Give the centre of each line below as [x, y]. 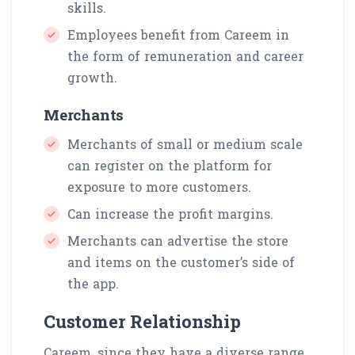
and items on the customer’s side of [181, 261]
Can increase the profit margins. [170, 213]
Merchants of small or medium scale [185, 143]
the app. [93, 283]
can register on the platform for [170, 165]
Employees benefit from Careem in [178, 34]
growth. [92, 77]
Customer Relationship [142, 321]
